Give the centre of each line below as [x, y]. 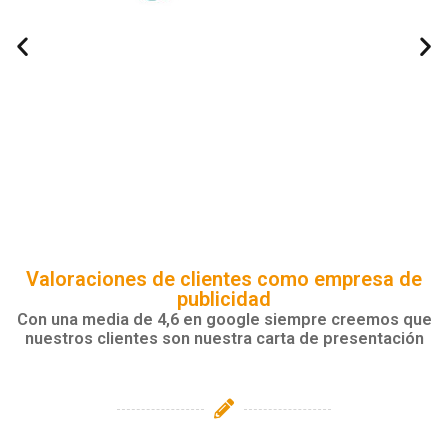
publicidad [224, 299]
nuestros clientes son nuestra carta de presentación [224, 339]
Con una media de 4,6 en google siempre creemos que [224, 320]
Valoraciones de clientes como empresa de [224, 279]
